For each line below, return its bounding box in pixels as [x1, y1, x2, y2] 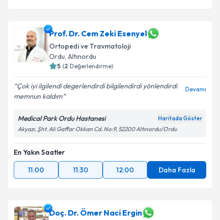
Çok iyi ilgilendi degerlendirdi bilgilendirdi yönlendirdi [17, 82, 177, 90]
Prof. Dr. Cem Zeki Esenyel [49, 28, 147, 38]
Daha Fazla [158, 165, 195, 174]
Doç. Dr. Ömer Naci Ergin [49, 208, 142, 218]
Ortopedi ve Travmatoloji [49, 42, 131, 51]
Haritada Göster [158, 115, 202, 122]
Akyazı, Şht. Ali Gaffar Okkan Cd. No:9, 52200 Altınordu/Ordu [18, 125, 177, 133]
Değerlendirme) [70, 62, 113, 70]
